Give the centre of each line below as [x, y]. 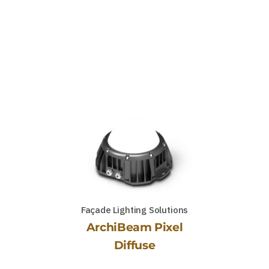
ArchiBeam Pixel [134, 227]
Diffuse [134, 245]
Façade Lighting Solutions [134, 210]
